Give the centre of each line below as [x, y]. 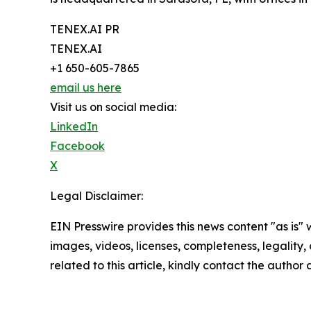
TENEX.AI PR [85, 30]
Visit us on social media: [113, 107]
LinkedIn [74, 127]
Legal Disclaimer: [96, 196]
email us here [86, 88]
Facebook [77, 146]
